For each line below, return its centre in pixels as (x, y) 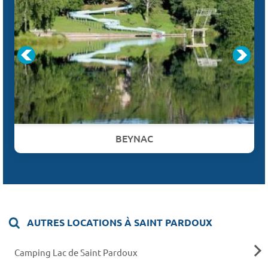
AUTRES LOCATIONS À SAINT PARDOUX (119, 222)
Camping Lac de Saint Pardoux (76, 252)
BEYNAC (134, 138)
